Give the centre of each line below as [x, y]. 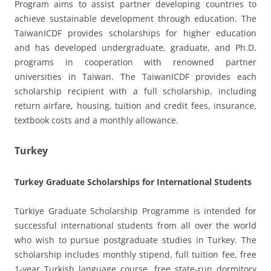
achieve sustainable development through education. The [135, 18]
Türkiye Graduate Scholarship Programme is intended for [135, 211]
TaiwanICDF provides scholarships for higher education [135, 33]
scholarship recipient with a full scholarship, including [135, 91]
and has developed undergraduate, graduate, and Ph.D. [135, 47]
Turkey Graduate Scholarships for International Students [133, 181]
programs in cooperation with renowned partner [135, 62]
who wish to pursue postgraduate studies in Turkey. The [135, 240]
